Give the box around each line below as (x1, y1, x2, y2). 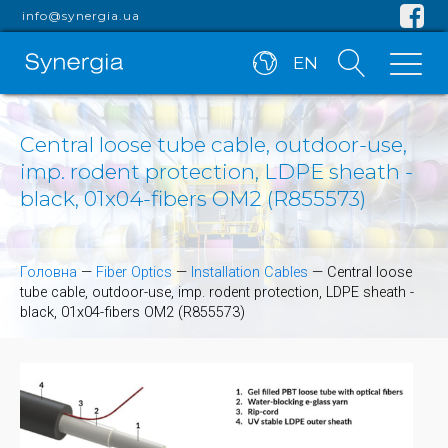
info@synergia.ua (22, 8, 141, 23)
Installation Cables (191, 264, 308, 282)
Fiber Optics (96, 264, 172, 282)
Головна (20, 264, 77, 282)
